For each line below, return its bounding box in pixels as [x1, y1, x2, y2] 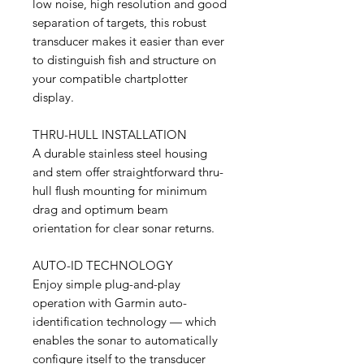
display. [32, 89, 74, 105]
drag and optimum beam [32, 201, 168, 217]
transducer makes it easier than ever [32, 33, 224, 49]
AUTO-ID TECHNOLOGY [32, 258, 173, 273]
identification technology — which [32, 314, 216, 329]
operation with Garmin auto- [32, 295, 187, 310]
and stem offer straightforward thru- [32, 164, 223, 180]
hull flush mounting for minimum [32, 183, 207, 198]
